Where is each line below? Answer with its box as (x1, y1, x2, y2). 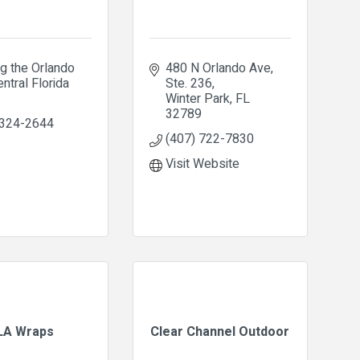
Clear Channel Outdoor (150, 322, 290, 342)
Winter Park (165, 89, 230, 108)
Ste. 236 (165, 74, 212, 93)
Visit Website (165, 154, 239, 174)
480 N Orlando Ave (165, 59, 271, 78)
